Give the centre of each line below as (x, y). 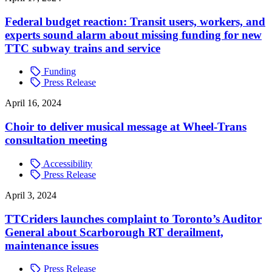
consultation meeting (56, 140)
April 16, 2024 (33, 103)
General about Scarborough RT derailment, (114, 232)
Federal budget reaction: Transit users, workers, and (135, 21)
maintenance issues (52, 245)
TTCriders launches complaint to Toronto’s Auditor (133, 219)
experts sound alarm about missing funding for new (133, 35)
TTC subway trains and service (83, 48)
